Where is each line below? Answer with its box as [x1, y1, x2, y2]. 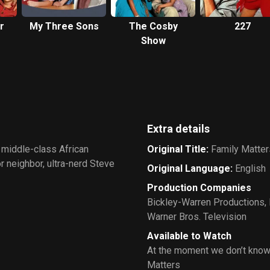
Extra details [147, 122, 210, 135]
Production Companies [147, 181, 251, 193]
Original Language [147, 162, 230, 174]
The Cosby [128, 20, 178, 32]
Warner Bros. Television [147, 210, 246, 222]
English [235, 162, 266, 174]
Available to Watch [147, 230, 231, 242]
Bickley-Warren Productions [147, 196, 265, 208]
